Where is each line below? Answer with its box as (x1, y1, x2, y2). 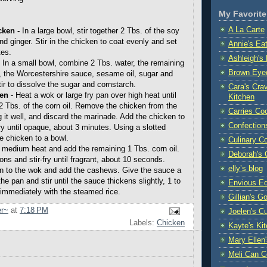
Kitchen (228, 93, 254, 102)
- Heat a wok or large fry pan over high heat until (8, 91, 176, 100)
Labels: (129, 219, 157, 228)
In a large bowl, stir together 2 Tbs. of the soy (20, 26, 179, 35)
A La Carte (228, 26, 265, 35)
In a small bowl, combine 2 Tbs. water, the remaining (2, 58, 184, 67)
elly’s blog (228, 164, 263, 173)
